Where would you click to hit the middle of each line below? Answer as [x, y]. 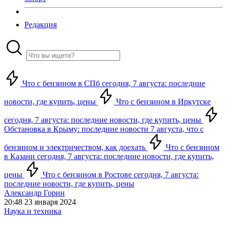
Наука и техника [33, 211]
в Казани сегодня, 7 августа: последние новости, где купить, [109, 156]
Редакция [41, 25]
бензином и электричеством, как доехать [76, 147]
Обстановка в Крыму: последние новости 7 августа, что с [104, 129]
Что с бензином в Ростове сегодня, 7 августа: [120, 175]
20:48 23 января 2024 [40, 202]
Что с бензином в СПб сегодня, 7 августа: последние [113, 83]
